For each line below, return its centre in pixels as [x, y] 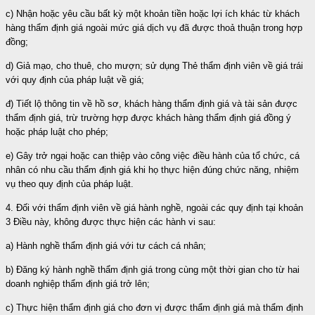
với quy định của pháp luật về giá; [75, 79]
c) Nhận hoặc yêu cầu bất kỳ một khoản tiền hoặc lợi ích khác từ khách [153, 13]
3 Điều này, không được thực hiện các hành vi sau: [111, 221]
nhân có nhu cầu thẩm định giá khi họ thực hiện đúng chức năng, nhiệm [152, 169]
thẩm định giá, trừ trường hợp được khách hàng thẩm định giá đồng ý [148, 117]
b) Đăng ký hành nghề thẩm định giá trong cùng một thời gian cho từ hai [153, 269]
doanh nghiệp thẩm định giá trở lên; [78, 283]
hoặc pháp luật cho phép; [57, 131]
